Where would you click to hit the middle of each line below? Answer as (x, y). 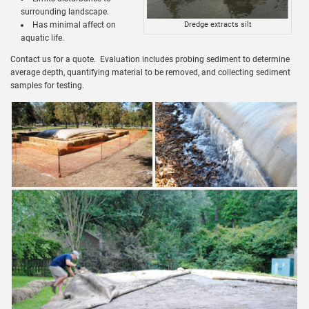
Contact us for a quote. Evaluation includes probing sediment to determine (150, 59)
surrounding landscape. (65, 11)
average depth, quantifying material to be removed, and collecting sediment (150, 72)
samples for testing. (47, 85)
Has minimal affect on (74, 24)
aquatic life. (42, 38)
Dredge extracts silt (218, 24)
